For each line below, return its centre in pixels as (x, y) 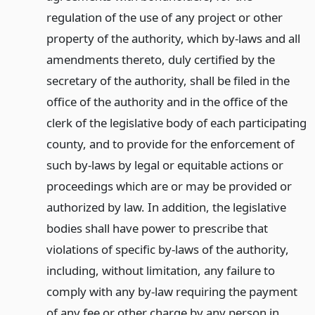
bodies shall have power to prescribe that (157, 228)
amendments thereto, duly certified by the (160, 59)
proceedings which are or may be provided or (169, 186)
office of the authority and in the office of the (167, 101)
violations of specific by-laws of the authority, (167, 249)
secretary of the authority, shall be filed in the (168, 80)
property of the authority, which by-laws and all (173, 38)
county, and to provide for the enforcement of (170, 143)
